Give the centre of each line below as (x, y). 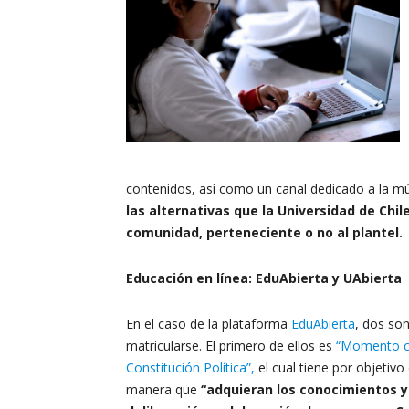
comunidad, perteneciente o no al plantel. (264, 232)
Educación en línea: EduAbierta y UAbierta (264, 278)
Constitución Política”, (190, 367)
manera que (163, 389)
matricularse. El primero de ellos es (231, 346)
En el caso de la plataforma (209, 324)
